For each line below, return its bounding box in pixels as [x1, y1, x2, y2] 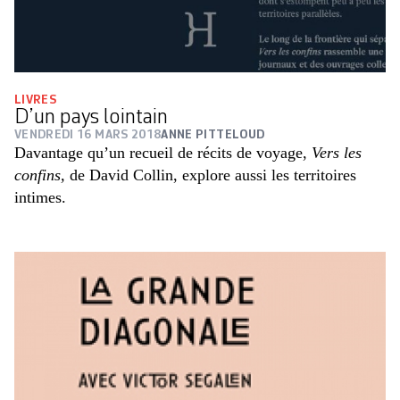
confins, [14, 165, 65, 184]
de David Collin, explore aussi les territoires [65, 165, 356, 184]
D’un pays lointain [14, 106, 168, 129]
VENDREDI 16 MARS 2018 [14, 128, 162, 141]
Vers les [312, 143, 362, 162]
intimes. [14, 187, 66, 206]
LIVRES [14, 93, 57, 106]
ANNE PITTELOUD [161, 128, 265, 141]
